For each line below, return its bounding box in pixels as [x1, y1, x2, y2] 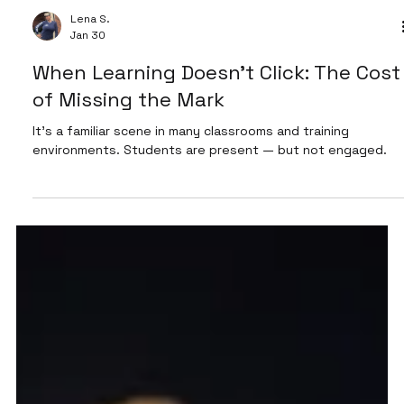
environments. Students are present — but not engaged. [123, 186, 387, 203]
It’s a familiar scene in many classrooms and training [32, 167, 349, 184]
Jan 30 [69, 72, 106, 87]
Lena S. [69, 57, 110, 72]
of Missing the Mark [32, 131, 225, 157]
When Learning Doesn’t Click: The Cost [32, 104, 400, 130]
